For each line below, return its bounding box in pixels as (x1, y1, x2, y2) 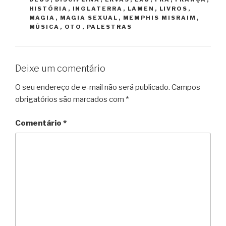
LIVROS (159, 5, 188, 12)
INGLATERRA (72, 5, 123, 12)
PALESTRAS (86, 23, 133, 30)
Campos (172, 83, 200, 92)
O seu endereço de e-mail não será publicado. (15, 83, 170, 92)
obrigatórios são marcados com (15, 95, 126, 104)
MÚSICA (29, 23, 60, 30)
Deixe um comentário (15, 63, 105, 74)
